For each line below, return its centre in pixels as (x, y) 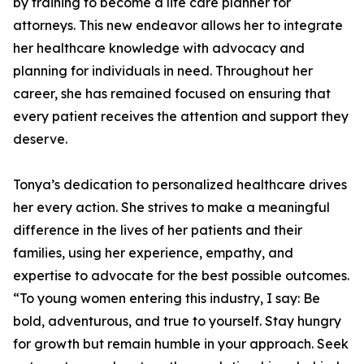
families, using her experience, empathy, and (153, 253)
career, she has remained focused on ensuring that (172, 93)
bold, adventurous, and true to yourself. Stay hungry (177, 321)
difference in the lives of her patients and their (158, 230)
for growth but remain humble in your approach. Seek (181, 344)
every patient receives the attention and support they (181, 116)
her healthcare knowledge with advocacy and (159, 48)
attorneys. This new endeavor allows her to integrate (178, 25)
